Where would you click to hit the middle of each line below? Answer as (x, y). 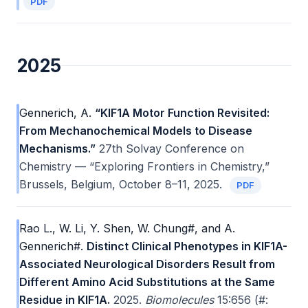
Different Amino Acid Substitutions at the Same (147, 282)
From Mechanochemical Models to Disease (136, 131)
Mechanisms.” (57, 148)
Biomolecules (179, 300)
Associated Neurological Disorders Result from (147, 264)
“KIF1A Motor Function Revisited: (182, 113)
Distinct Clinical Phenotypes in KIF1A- (187, 246)
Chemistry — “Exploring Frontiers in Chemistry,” (144, 166)
